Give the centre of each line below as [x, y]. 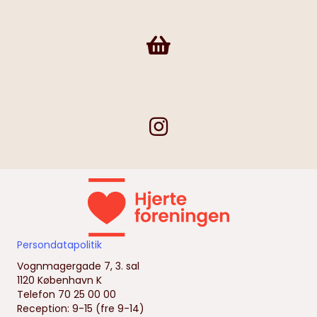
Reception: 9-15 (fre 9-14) [81, 309]
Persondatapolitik [59, 245]
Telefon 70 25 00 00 [67, 294]
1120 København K [59, 280]
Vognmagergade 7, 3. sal [78, 266]
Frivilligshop [173, 41]
